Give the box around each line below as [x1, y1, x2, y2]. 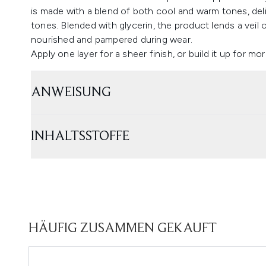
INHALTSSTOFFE [31, 129, 129, 144]
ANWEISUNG [31, 85, 111, 100]
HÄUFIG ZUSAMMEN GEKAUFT [28, 221, 217, 236]
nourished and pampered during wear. [31, 34, 195, 45]
